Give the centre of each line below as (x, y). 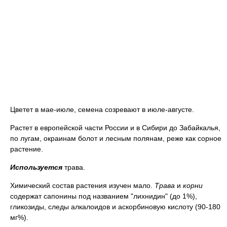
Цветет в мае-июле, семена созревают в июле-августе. (102, 109)
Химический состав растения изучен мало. (82, 185)
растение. (27, 149)
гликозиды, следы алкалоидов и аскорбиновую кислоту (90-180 (115, 207)
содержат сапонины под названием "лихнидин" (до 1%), (104, 196)
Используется (37, 167)
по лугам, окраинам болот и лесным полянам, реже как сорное (116, 138)
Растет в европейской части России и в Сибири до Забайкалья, (115, 128)
